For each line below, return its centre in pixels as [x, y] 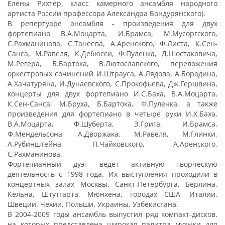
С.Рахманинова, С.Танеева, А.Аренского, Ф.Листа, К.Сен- [113, 43]
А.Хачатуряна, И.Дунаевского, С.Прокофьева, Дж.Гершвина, [113, 84]
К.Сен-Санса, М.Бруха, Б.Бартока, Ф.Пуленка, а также [113, 104]
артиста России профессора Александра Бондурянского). [106, 13]
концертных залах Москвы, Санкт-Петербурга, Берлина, [113, 184]
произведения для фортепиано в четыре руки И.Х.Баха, [113, 114]
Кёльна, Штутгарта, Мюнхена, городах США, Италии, [113, 194]
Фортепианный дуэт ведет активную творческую [113, 164]
